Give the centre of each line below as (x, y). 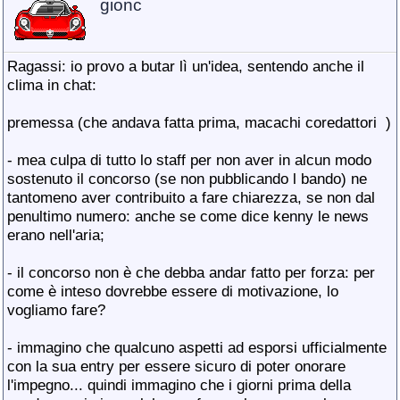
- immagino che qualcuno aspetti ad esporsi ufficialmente (197, 347)
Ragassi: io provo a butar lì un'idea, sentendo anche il (186, 66)
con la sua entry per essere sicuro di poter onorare (176, 366)
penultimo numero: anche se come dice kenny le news (188, 216)
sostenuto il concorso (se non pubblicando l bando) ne (187, 179)
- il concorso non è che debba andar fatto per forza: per (191, 272)
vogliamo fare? (56, 310)
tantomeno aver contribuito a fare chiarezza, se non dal (191, 197)
